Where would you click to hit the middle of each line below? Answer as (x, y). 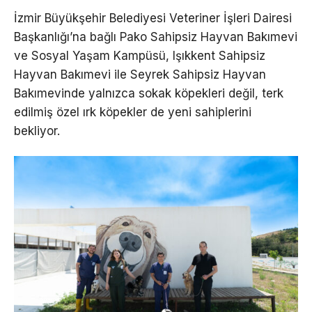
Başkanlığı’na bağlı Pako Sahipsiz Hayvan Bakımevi (156, 37)
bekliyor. (37, 131)
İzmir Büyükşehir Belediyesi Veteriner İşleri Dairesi (153, 18)
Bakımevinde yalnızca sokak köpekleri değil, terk (149, 93)
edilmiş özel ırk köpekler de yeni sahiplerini (133, 112)
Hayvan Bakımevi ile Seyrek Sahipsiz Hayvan (140, 74)
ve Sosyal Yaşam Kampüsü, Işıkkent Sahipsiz (140, 55)
